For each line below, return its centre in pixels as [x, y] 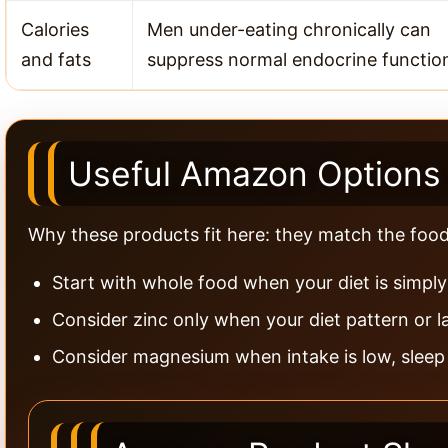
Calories [55, 29]
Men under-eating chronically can [289, 29]
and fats [56, 59]
